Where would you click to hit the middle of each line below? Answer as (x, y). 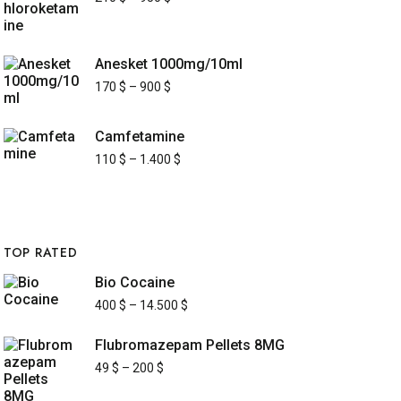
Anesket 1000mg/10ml (169, 64)
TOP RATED (41, 252)
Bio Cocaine (135, 282)
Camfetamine (140, 137)
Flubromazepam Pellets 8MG (190, 345)
